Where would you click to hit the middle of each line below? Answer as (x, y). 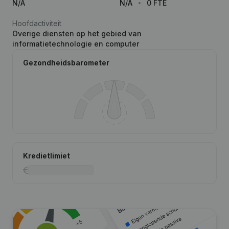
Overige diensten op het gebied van (77, 33)
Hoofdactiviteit (37, 23)
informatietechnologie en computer (76, 44)
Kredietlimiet (47, 156)
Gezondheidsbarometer (66, 63)
